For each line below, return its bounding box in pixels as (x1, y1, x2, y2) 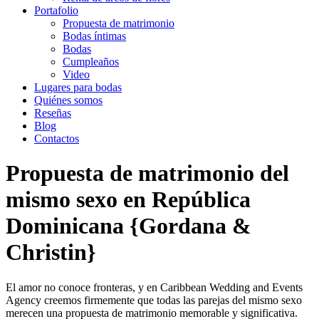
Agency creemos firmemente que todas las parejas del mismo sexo (6, 293, 302, 306)
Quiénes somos (34, 94, 103, 106)
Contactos (34, 132, 79, 145)
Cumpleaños (63, 56, 119, 68)
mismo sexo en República (6, 187, 251, 213)
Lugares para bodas (34, 81, 122, 93)
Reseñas (34, 107, 71, 119)
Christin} (6, 239, 96, 266)
